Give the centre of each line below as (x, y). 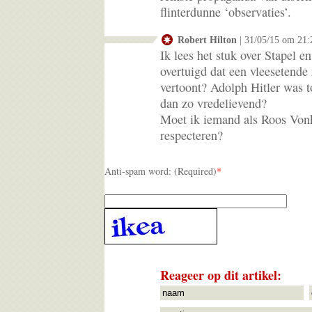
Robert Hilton (207, 39)
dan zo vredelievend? (213, 103)
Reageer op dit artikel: (221, 275)
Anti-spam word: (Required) (161, 171)
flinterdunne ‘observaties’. (226, 11)
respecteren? (192, 135)
